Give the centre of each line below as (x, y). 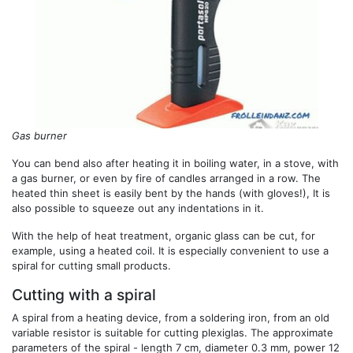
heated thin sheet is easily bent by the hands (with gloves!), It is (171, 193)
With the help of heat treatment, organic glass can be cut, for (163, 235)
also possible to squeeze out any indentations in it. (138, 208)
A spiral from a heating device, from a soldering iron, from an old (171, 317)
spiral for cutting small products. (91, 265)
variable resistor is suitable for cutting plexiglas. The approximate (173, 332)
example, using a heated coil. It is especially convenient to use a (170, 250)
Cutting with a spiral (84, 294)
